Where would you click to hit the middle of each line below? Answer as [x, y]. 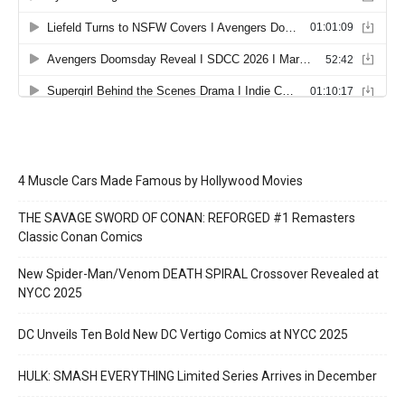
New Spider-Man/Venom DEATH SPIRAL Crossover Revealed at [198, 274]
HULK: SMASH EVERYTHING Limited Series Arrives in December [198, 377]
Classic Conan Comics [80, 237]
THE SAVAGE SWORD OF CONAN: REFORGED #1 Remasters [187, 218]
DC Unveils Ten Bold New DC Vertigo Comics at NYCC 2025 [183, 335]
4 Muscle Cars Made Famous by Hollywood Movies [160, 181]
